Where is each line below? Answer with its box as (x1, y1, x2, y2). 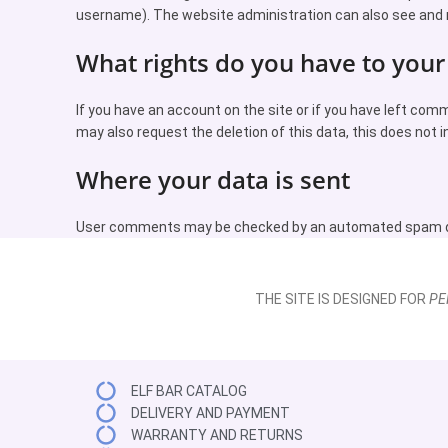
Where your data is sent (76, 163, 350, 196)
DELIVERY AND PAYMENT (131, 405, 290, 421)
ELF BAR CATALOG (131, 383, 247, 399)
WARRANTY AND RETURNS (131, 427, 303, 443)
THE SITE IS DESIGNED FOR (255, 291, 429, 307)
